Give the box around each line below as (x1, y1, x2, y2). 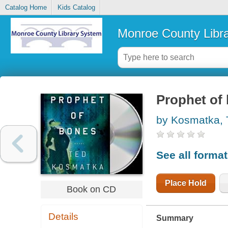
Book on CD (67, 184, 117, 194)
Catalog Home (5, 4, 47, 12)
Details (48, 211, 79, 222)
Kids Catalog (57, 4, 95, 12)
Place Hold (164, 178, 207, 187)
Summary (156, 213, 193, 222)
